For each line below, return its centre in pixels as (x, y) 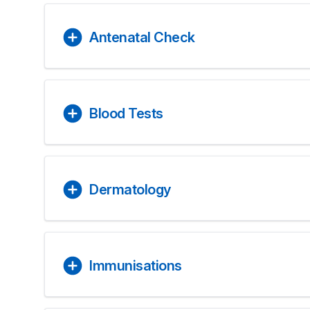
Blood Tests (126, 113)
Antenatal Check (142, 37)
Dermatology (130, 190)
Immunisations (136, 266)
